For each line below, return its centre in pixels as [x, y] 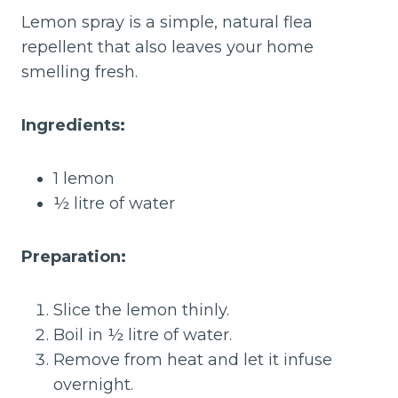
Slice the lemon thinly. [141, 310]
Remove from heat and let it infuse [193, 360]
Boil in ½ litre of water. [143, 335]
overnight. [93, 385]
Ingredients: [73, 125]
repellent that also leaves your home [167, 47]
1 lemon [84, 179]
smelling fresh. [80, 72]
